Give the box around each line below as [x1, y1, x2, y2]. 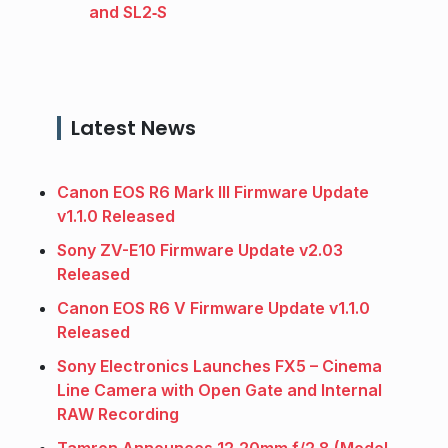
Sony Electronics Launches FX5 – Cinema [57, 356, 382, 377]
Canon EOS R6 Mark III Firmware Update [57, 182, 369, 203]
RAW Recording [57, 404, 179, 425]
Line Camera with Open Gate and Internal [57, 380, 382, 401]
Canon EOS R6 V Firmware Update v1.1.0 [57, 298, 370, 319]
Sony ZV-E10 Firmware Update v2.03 [57, 240, 343, 261]
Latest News [71, 114, 196, 143]
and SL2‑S [89, 2, 167, 23]
